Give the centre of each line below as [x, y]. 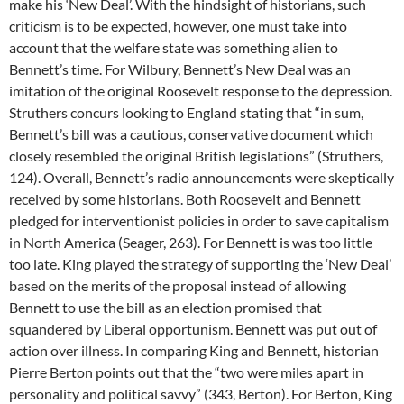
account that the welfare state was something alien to [174, 47]
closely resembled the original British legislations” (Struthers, [196, 156]
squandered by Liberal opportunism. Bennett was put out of [193, 329]
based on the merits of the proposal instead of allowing [178, 285]
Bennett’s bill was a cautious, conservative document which [191, 134]
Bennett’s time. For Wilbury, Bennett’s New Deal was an [180, 69]
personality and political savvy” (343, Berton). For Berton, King [201, 394]
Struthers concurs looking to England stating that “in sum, [186, 112]
